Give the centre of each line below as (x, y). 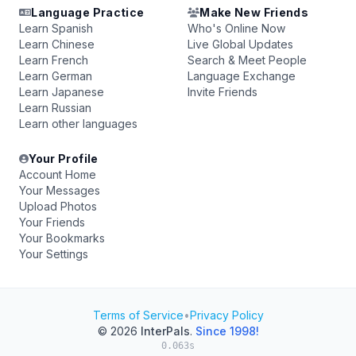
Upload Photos (58, 206)
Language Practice (88, 12)
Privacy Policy (226, 315)
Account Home (58, 174)
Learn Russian (55, 108)
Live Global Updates (240, 44)
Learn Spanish (56, 28)
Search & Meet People (247, 60)
